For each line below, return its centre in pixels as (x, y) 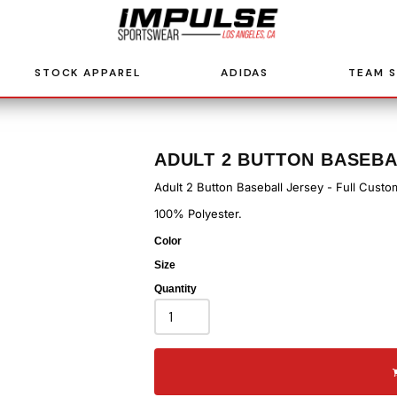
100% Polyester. (198, 214)
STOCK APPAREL (87, 72)
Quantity (175, 289)
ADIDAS (245, 72)
